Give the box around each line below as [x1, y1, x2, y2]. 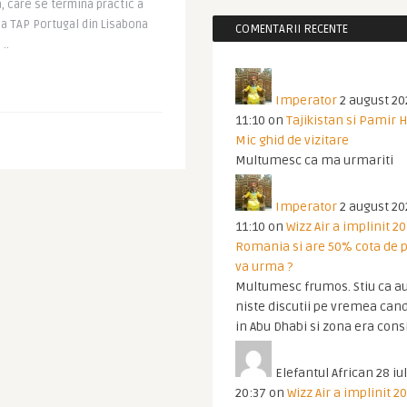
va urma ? [235, 259, 293, 274]
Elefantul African [275, 365, 373, 381]
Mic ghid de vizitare [235, 133, 349, 148]
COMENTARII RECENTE [235, 22, 348, 36]
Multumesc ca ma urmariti [235, 153, 393, 168]
